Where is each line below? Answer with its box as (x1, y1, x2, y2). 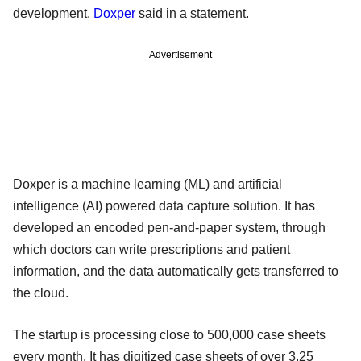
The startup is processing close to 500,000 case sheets (13, 328, 326, 342)
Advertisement (149, 49, 212, 61)
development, (13, 6, 93, 21)
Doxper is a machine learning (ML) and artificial (13, 177, 282, 192)
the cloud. (13, 286, 72, 301)
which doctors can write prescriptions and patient (13, 243, 290, 257)
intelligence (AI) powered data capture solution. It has (13, 199, 315, 214)
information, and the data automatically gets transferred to (13, 264, 338, 279)
